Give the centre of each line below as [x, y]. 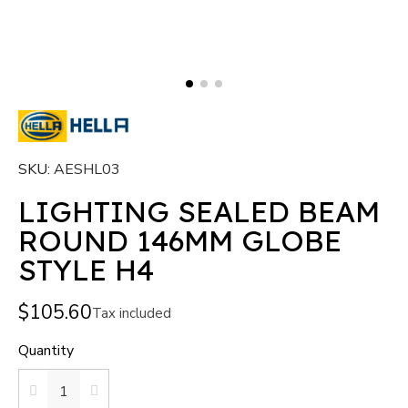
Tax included [132, 313]
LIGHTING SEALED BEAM [199, 212]
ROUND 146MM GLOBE [180, 241]
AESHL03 [87, 170]
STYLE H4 [86, 270]
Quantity [46, 351]
